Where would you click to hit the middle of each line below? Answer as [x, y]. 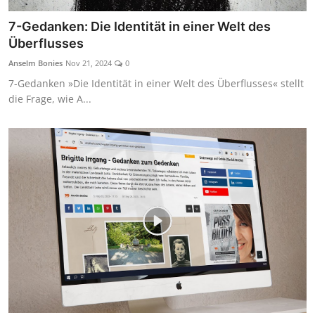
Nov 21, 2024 [89, 63]
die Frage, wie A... [50, 99]
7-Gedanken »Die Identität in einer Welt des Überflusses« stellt [156, 84]
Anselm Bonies [36, 63]
